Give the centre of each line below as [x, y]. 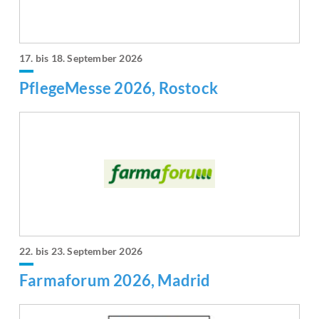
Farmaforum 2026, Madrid [115, 280]
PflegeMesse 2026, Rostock [119, 88]
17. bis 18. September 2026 [81, 58]
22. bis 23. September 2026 [81, 251]
